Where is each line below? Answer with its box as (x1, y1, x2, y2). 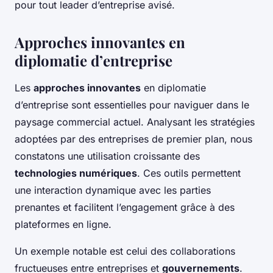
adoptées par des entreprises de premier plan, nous (15, 133, 252, 146)
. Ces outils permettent (137, 167, 241, 180)
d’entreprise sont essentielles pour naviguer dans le (15, 99, 249, 112)
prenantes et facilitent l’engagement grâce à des (15, 201, 235, 214)
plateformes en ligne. (15, 218, 112, 231)
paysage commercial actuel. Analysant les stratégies (15, 116, 255, 129)
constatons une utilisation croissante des (15, 150, 200, 163)
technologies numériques (15, 167, 137, 180)
